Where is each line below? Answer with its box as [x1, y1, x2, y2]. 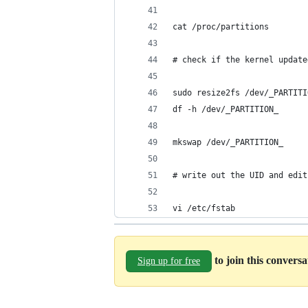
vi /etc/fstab [173, 203, 235, 213]
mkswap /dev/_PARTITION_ [173, 137, 283, 147]
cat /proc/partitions [173, 22, 269, 32]
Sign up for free [137, 256, 200, 266]
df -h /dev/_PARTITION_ [173, 104, 278, 114]
